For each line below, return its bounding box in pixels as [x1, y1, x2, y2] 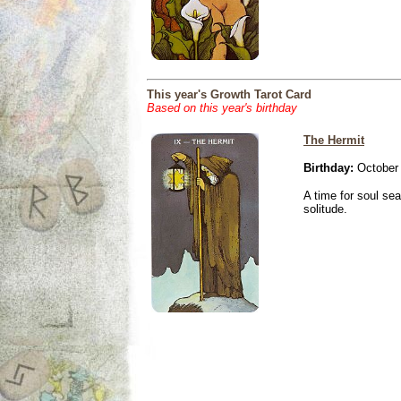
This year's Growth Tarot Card [147, 88, 311, 101]
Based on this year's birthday [147, 101, 297, 115]
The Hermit [303, 133, 364, 147]
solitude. [303, 202, 347, 216]
